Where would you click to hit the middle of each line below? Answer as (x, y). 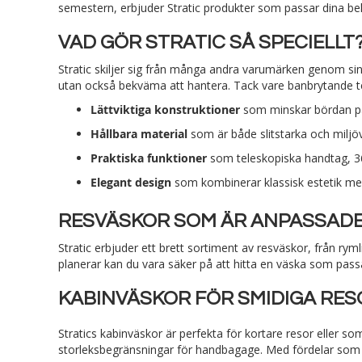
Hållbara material (139, 133)
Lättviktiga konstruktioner (165, 109)
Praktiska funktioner (149, 158)
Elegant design (131, 182)
